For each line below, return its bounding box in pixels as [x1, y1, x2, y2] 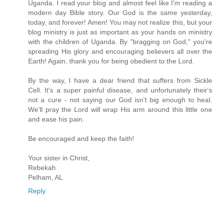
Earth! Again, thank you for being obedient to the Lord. [28, 57, 194, 65]
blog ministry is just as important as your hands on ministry [28, 28, 212, 36]
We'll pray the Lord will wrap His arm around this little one [28, 105, 212, 113]
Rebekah [28, 163, 56, 171]
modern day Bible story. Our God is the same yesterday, [28, 8, 212, 16]
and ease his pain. [28, 115, 84, 123]
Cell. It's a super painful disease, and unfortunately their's [28, 86, 212, 94]
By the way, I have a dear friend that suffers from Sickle [28, 76, 212, 84]
